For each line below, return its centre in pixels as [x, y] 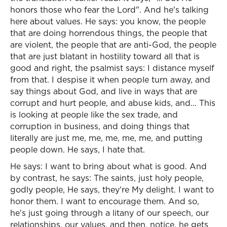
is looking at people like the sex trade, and [94, 115]
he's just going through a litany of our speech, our [109, 213]
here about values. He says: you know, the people [108, 21]
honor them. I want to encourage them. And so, [105, 201]
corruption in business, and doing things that [100, 126]
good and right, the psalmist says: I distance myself [112, 68]
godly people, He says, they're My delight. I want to [112, 190]
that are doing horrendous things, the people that [109, 33]
